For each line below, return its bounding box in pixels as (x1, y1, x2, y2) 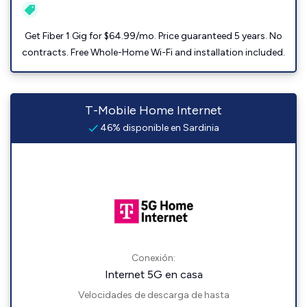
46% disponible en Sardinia (97, 122, 219, 134)
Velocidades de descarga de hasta (77, 289, 230, 301)
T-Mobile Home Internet (85, 103, 222, 118)
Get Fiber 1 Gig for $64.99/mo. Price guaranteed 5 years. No (25, 30, 282, 42)
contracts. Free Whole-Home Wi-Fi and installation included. (22, 47, 285, 58)
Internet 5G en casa (104, 268, 203, 281)
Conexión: (132, 252, 175, 264)
